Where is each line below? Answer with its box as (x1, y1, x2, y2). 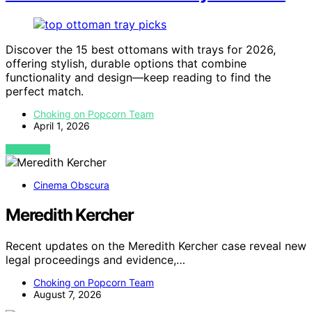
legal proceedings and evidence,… (6, 253, 185, 267)
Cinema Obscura (33, 179, 109, 192)
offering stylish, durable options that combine (6, 56, 247, 71)
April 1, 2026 (33, 120, 90, 132)
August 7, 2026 (33, 288, 102, 301)
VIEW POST (6, 144, 51, 155)
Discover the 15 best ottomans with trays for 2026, (6, 42, 276, 57)
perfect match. (6, 84, 84, 99)
